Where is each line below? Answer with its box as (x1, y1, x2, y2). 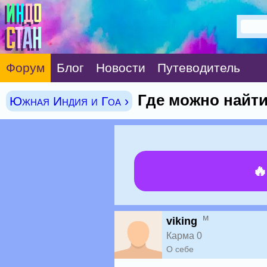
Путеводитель (157, 61, 240, 74)
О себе (166, 244, 194, 254)
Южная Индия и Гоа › (10, 94, 129, 108)
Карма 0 (166, 231, 202, 241)
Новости (96, 61, 145, 74)
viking (166, 215, 197, 227)
